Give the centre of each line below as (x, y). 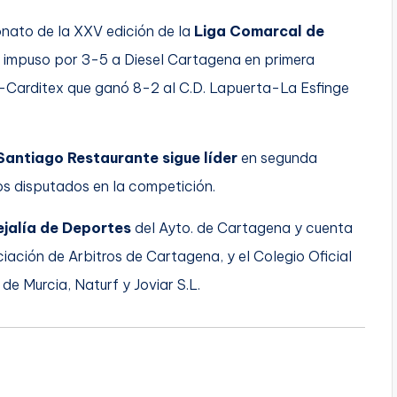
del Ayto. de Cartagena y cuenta (242, 227)
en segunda (277, 157)
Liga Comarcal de (259, 31)
